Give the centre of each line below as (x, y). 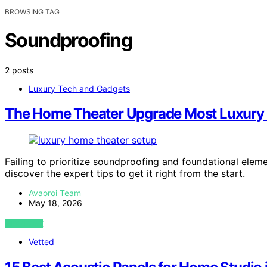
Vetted (41, 242)
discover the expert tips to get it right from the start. (125, 174)
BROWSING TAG (32, 11)
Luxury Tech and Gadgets (79, 88)
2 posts (19, 70)
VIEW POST (24, 223)
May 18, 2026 (55, 203)
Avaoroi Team (55, 193)
